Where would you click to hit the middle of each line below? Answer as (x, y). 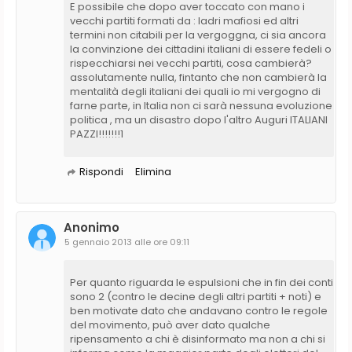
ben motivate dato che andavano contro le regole (199, 310)
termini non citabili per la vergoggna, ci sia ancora (198, 35)
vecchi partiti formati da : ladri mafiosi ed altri (184, 20)
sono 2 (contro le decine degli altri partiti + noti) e (196, 296)
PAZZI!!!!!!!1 (97, 134)
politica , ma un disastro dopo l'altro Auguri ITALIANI (199, 119)
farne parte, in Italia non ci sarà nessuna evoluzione (201, 105)
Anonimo (92, 227)
